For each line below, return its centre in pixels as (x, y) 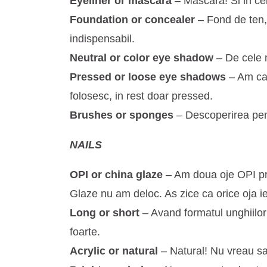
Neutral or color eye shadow (142, 58)
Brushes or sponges (122, 115)
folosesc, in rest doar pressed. (141, 96)
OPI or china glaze (116, 175)
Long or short (105, 213)
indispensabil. (102, 39)
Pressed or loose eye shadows (148, 77)
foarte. (85, 232)
